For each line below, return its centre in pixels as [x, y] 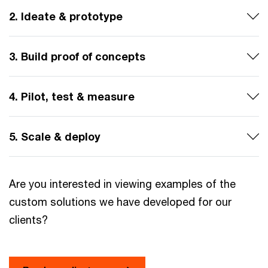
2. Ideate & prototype [66, 16]
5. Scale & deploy [55, 137]
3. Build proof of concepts [77, 57]
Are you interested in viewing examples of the [122, 184]
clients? [30, 220]
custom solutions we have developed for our [120, 202]
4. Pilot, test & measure [72, 97]
